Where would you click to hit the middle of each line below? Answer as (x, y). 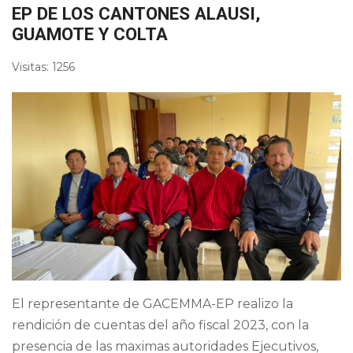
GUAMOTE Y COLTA (90, 33)
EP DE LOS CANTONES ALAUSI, (136, 13)
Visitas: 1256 (43, 67)
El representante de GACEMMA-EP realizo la (152, 303)
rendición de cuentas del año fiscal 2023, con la (160, 325)
